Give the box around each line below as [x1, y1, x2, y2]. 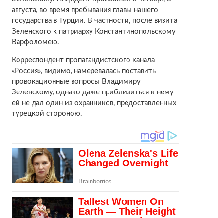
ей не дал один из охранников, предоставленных [11, 99, 176, 107]
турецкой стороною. [11, 109, 82, 117]
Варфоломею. [11, 38, 59, 46]
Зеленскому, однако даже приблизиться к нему [11, 88, 174, 96]
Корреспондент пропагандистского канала [11, 56, 155, 64]
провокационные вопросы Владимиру [11, 77, 141, 85]
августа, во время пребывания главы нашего [11, 6, 158, 14]
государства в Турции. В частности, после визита [11, 17, 177, 24]
